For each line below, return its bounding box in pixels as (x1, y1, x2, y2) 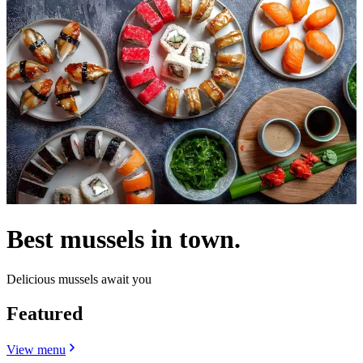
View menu (6, 342, 66, 357)
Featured (6, 302, 83, 324)
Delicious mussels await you (6, 271, 152, 286)
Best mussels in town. (6, 224, 241, 254)
